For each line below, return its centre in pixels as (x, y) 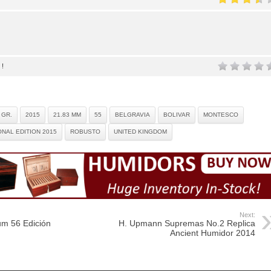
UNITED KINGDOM (140, 132)
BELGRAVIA (132, 115)
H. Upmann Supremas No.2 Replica (187, 224)
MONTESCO (221, 115)
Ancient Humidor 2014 (213, 233)
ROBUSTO (85, 132)
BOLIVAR (177, 115)
